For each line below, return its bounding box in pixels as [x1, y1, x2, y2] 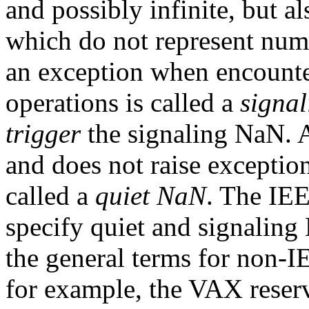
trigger [6, 119, 81, 149]
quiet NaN [95, 181, 206, 211]
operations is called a [6, 88, 240, 118]
